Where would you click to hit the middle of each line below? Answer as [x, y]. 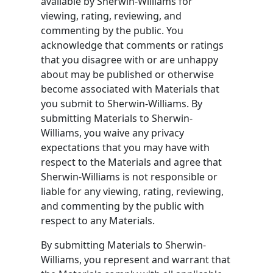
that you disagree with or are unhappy [130, 59]
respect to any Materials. [98, 220]
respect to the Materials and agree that [132, 162]
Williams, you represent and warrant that [136, 259]
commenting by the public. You [112, 30]
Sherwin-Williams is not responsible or [129, 176]
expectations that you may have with [126, 147]
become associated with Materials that [130, 89]
